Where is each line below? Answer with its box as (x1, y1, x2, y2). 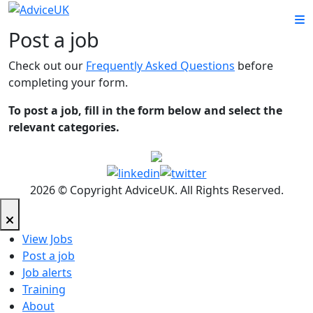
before (235, 58, 273, 73)
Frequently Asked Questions (86, 58, 235, 73)
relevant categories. (8, 119, 119, 135)
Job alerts (22, 264, 72, 280)
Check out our (8, 58, 86, 73)
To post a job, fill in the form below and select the (8, 103, 282, 118)
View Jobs (22, 231, 73, 247)
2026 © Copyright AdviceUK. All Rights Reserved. (29, 182, 284, 198)
